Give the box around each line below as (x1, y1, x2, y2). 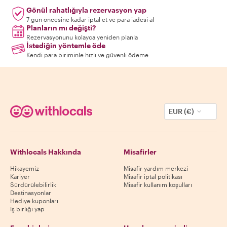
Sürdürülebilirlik (10, 181, 56, 188)
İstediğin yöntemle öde (26, 41, 105, 50)
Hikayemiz (10, 165, 39, 172)
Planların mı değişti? (26, 23, 96, 32)
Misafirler (124, 147, 157, 157)
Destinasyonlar (10, 189, 51, 197)
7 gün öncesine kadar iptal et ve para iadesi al (26, 16, 154, 23)
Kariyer (10, 173, 30, 180)
